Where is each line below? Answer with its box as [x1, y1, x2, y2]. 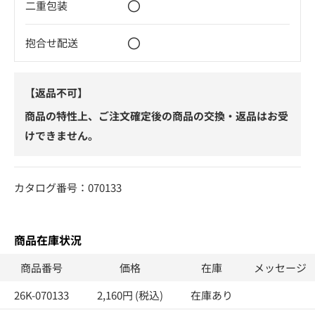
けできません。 [25, 127, 98, 143]
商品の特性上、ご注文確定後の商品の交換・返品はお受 [25, 108, 288, 123]
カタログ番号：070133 [14, 179, 122, 195]
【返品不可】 [25, 84, 88, 100]
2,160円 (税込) [97, 287, 163, 302]
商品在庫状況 [14, 231, 82, 248]
